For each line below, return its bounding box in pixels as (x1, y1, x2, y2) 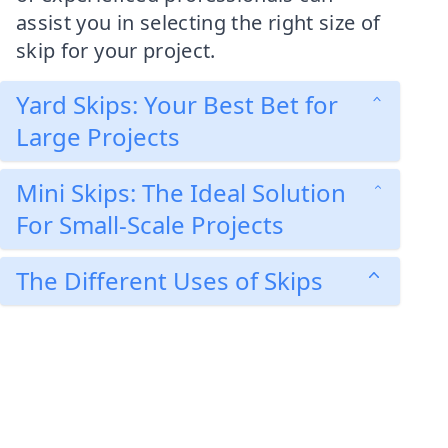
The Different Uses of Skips (16, 264, 323, 297)
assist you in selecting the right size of (16, 9, 381, 36)
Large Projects (16, 120, 180, 153)
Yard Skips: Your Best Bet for (16, 88, 338, 121)
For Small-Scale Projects (16, 208, 284, 241)
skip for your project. (16, 37, 216, 64)
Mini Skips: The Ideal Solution (16, 176, 346, 209)
